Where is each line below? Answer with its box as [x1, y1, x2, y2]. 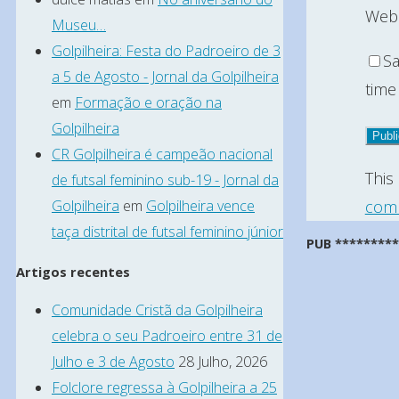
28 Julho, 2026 [178, 351, 267, 371]
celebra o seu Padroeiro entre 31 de [52, 325, 282, 346]
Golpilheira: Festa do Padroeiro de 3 [52, 41, 281, 61]
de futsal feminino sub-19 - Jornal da [52, 170, 279, 191]
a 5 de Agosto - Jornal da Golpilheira [52, 67, 279, 87]
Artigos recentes [16, 262, 130, 281]
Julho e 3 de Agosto [52, 351, 175, 371]
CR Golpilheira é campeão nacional [52, 144, 273, 165]
